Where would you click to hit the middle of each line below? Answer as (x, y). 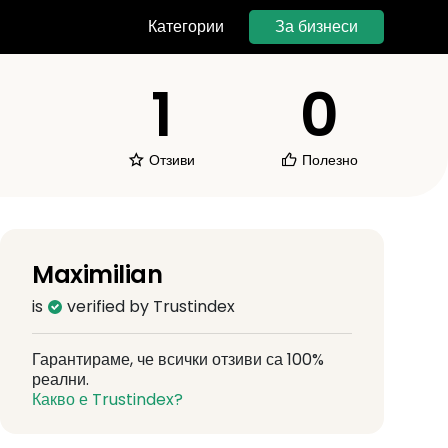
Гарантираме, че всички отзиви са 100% (178, 359)
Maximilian (97, 274)
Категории (186, 27)
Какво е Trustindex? (107, 399)
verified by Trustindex (149, 306)
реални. (60, 379)
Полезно (328, 159)
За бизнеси (316, 26)
